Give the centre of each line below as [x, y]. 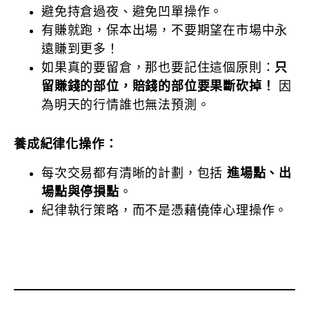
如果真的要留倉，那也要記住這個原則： [158, 68]
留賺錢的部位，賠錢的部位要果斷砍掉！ [158, 87]
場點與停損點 [80, 191]
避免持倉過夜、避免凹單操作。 [132, 12]
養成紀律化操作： [66, 144]
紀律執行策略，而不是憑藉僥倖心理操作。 [165, 210]
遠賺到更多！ [80, 49]
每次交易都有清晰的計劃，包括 [134, 173]
